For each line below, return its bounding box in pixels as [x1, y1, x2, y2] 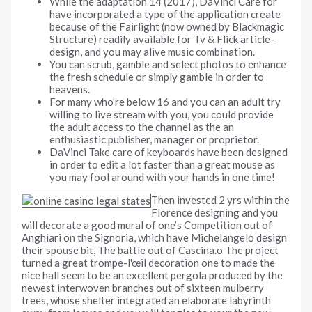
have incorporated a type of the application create [49, 7, 281, 20]
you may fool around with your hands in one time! [49, 170, 276, 183]
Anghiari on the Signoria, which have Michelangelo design [22, 231, 288, 244]
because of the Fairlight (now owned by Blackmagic [49, 19, 285, 33]
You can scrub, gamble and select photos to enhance [49, 57, 287, 70]
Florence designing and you [151, 205, 279, 219]
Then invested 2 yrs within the [151, 193, 290, 206]
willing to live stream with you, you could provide [49, 107, 274, 120]
